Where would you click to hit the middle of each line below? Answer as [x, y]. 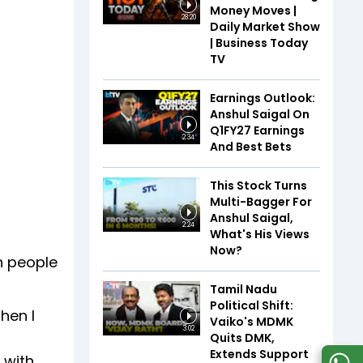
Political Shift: [252, 305]
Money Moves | [253, 10]
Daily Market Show [265, 26]
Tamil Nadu [243, 289]
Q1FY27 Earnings [257, 130]
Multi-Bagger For [261, 201]
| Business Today [259, 43]
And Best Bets [251, 146]
